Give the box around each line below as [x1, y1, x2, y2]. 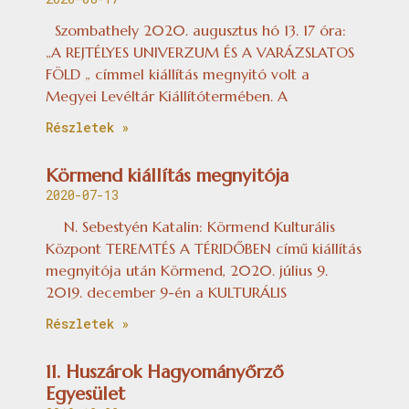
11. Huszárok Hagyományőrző [46, 360, 284, 383]
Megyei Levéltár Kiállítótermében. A [46, 86, 288, 105]
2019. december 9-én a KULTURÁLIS [46, 282, 287, 301]
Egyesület [46, 382, 125, 405]
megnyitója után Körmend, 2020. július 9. [46, 260, 337, 279]
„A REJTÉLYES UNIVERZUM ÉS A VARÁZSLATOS [46, 42, 354, 61]
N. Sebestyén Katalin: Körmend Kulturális [46, 216, 335, 236]
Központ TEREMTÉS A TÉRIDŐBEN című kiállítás [46, 238, 362, 257]
